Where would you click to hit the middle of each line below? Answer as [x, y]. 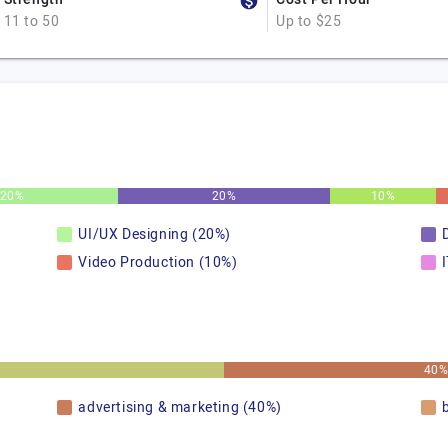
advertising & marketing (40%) [180, 407]
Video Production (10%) [158, 262]
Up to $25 [309, 21]
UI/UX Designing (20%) [154, 234]
